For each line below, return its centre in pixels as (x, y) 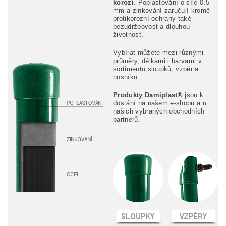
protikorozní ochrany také (152, 18)
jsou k (193, 95)
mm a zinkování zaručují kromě (162, 10)
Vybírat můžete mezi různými (158, 52)
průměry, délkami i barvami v (157, 61)
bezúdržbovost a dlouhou (152, 26)
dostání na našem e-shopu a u (160, 103)
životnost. (128, 34)
